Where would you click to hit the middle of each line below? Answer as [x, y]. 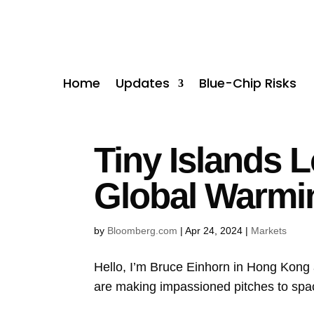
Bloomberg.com [143, 230]
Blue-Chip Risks [248, 83]
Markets [269, 230]
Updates [143, 83]
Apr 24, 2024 [214, 230]
